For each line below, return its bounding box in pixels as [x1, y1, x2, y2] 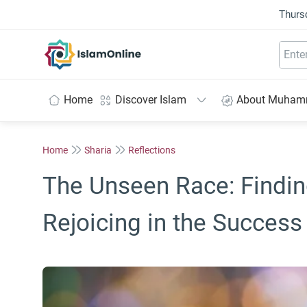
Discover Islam [115, 93, 186, 106]
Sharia [84, 144, 112, 156]
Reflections [128, 144, 175, 156]
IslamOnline [93, 39, 151, 53]
